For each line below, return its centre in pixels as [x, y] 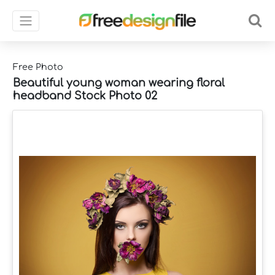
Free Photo [38, 67]
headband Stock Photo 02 [85, 95]
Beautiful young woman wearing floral [119, 83]
